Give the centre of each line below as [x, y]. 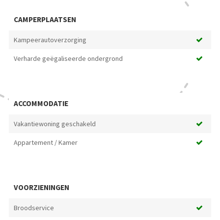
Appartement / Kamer [45, 142]
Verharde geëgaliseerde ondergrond [68, 58]
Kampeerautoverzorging [50, 40]
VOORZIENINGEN [41, 187]
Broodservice [34, 207]
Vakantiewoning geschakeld [55, 124]
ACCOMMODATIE [41, 103]
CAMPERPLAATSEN [45, 19]
